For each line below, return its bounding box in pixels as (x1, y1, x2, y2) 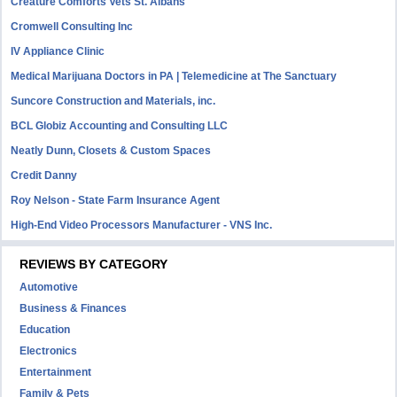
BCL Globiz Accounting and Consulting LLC (11, 120, 229, 132)
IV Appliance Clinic (11, 45, 105, 58)
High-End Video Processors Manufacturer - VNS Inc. (11, 219, 273, 231)
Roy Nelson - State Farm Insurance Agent (11, 194, 221, 206)
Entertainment (19, 366, 92, 378)
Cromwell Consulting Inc (11, 20, 134, 33)
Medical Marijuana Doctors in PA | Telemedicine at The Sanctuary (11, 70, 338, 82)
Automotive (19, 281, 79, 293)
